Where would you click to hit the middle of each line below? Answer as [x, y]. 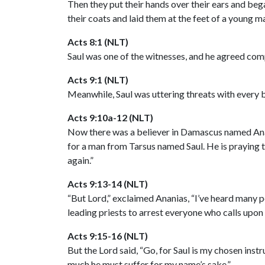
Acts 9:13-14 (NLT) [108, 183]
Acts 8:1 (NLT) [98, 41]
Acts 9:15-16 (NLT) [108, 235]
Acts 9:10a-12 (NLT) [110, 117]
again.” [80, 160]
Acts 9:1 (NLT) [98, 79]
